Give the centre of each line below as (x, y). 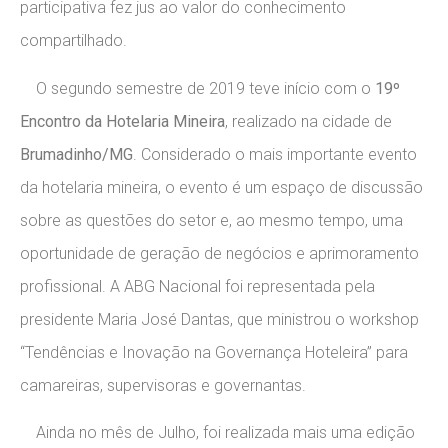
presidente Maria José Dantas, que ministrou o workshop (219, 319)
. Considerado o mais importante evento (275, 154)
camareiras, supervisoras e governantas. (163, 385)
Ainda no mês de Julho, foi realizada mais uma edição (217, 433)
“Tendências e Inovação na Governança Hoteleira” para (214, 352)
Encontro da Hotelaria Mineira (122, 121)
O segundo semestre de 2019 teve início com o (195, 88)
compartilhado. (73, 41)
